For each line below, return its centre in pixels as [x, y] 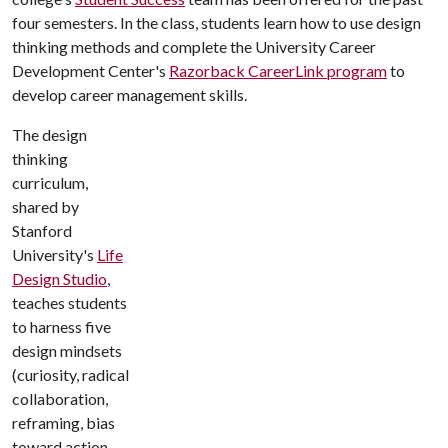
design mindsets [67, 350]
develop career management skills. [129, 94]
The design [49, 134]
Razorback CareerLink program [278, 70]
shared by [45, 206]
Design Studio [59, 278]
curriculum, [50, 182]
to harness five [61, 326]
